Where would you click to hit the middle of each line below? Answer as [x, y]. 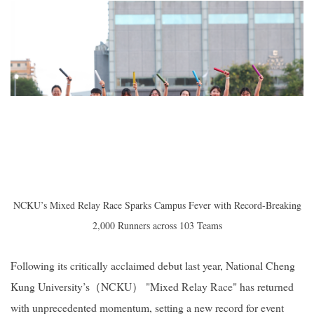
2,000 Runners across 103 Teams [157, 226]
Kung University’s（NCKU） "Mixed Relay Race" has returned [152, 287]
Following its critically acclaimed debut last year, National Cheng [153, 266]
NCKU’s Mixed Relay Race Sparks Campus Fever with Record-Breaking [157, 205]
